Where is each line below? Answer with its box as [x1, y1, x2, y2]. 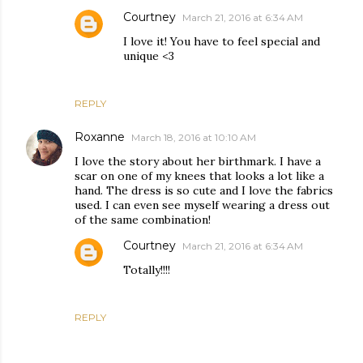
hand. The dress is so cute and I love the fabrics [75, 182, 333, 198]
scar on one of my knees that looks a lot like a [75, 168, 324, 183]
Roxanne [75, 129, 125, 144]
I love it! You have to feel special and [123, 33, 320, 49]
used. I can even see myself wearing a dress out [75, 197, 330, 212]
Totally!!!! [123, 262, 170, 277]
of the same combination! [75, 211, 211, 227]
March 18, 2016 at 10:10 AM [131, 130, 256, 143]
